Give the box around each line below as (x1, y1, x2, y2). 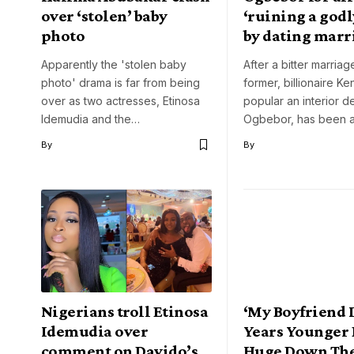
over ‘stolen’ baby (41, 6, 168, 26)
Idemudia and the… (41, 112, 140, 126)
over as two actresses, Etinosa (41, 94, 200, 108)
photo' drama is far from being (41, 76, 200, 90)
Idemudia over (41, 321, 149, 341)
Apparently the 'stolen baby (41, 58, 186, 72)
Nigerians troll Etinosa (41, 301, 209, 321)
